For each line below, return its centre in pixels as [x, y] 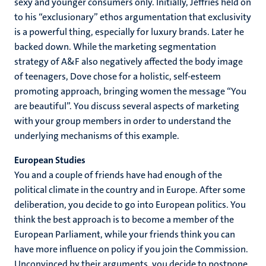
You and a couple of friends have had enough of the [118, 175]
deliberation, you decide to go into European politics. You [130, 205]
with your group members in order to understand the [123, 121]
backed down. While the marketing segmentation [115, 47]
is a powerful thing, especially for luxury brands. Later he [129, 32]
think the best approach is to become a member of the [124, 219]
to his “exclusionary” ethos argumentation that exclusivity [133, 17]
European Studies [50, 160]
